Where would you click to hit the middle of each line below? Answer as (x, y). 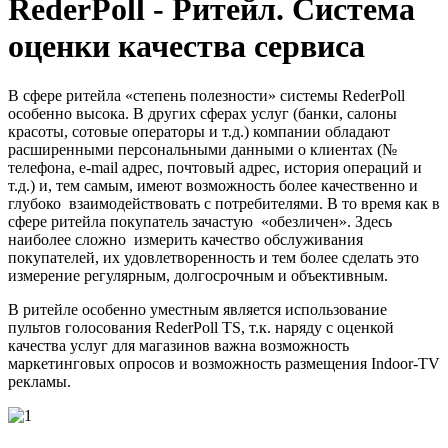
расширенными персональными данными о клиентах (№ (202, 149)
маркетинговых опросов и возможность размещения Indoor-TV (224, 363)
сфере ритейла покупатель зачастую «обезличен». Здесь (200, 221)
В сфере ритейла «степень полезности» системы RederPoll (206, 95)
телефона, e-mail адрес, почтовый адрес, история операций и (215, 167)
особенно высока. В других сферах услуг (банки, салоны (202, 113)
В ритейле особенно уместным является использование (197, 309)
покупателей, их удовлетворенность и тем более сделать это (213, 257)
